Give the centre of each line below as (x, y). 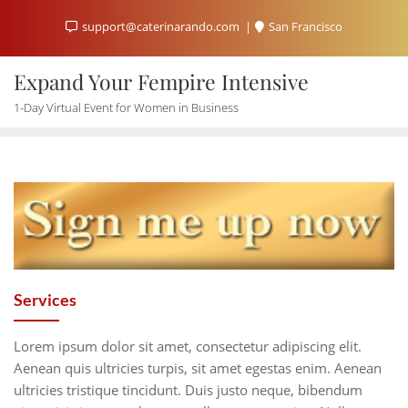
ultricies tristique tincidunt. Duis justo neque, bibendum (188, 389)
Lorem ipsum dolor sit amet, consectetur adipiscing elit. (188, 346)
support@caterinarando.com (161, 26)
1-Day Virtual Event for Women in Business (126, 107)
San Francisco (304, 26)
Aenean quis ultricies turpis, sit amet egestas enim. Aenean (198, 367)
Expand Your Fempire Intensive (161, 82)
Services (45, 299)
